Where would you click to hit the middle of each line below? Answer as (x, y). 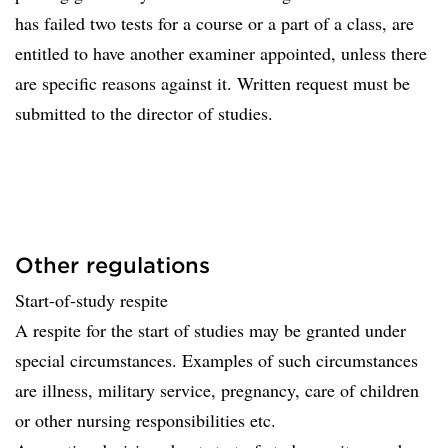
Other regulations (112, 264)
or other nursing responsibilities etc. (145, 420)
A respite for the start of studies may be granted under (210, 330)
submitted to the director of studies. (144, 113)
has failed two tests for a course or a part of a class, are (214, 23)
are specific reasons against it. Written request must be (212, 83)
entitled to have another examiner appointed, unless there (221, 53)
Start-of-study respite (91, 300)
